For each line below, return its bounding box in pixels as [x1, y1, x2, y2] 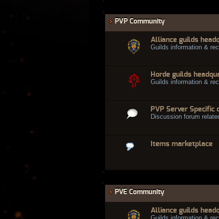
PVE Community [115, 188, 164, 196]
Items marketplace [151, 140, 213, 148]
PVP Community [115, 17, 165, 25]
